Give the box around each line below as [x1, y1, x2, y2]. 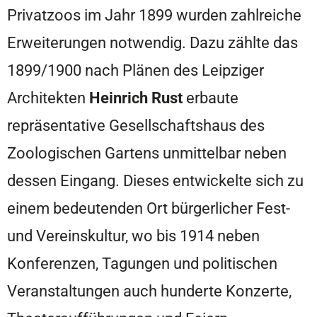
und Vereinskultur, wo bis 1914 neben [7, 226, 260, 246]
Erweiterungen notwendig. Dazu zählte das [7, 33, 298, 52]
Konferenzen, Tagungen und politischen [7, 254, 277, 273]
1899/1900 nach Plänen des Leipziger [7, 61, 264, 80]
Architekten [7, 88, 89, 108]
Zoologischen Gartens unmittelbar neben [7, 144, 287, 163]
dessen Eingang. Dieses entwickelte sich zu [7, 171, 304, 190]
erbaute [183, 88, 238, 108]
